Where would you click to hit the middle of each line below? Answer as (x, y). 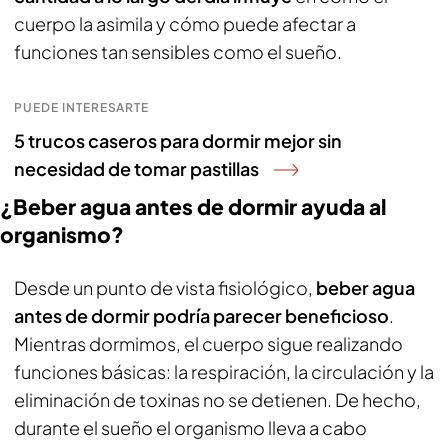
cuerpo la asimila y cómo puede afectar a (185, 23)
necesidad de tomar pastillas (136, 168)
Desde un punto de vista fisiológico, (165, 287)
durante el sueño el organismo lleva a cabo (190, 427)
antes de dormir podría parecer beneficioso (201, 315)
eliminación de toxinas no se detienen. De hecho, (217, 399)
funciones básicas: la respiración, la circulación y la (224, 371)
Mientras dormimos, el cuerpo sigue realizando (208, 343)
